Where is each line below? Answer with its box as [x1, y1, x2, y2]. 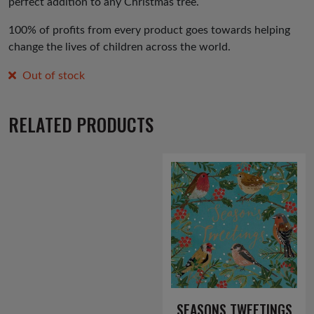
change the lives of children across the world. [8, 41, 231, 53]
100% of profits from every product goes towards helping [8, 25, 290, 36]
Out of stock [22, 70, 85, 82]
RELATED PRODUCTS [8, 110, 153, 137]
